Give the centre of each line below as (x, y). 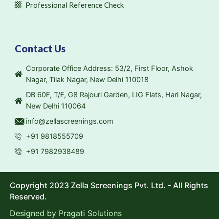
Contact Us (40, 48)
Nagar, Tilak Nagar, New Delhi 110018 (87, 80)
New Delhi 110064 (55, 106)
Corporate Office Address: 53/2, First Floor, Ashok (109, 68)
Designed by (34, 213)
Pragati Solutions (90, 213)
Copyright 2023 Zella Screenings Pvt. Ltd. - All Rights (109, 185)
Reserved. (28, 197)
